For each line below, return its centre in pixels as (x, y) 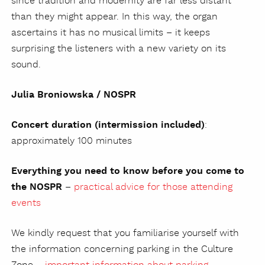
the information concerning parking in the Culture (122, 250)
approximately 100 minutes (72, 141)
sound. (26, 65)
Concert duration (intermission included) (108, 125)
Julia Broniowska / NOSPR (74, 95)
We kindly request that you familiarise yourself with (125, 234)
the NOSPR (38, 188)
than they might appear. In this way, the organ (114, 17)
